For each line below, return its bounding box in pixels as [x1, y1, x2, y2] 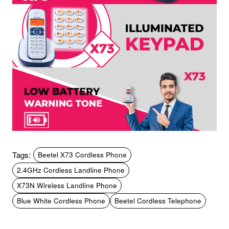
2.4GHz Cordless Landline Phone [17, 165, 125, 175]
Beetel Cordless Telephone [114, 195, 201, 205]
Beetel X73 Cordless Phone [38, 149, 127, 159]
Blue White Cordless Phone [17, 195, 105, 205]
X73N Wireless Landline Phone [17, 180, 117, 190]
